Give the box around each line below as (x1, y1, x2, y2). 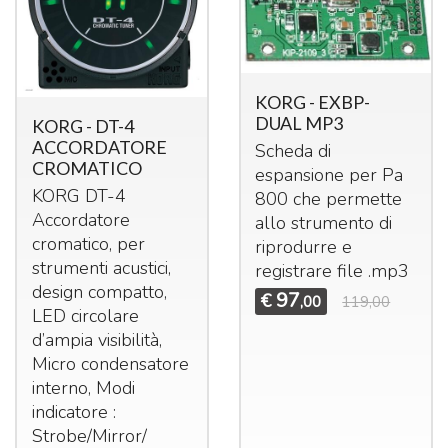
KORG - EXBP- (255, 91, 371, 114)
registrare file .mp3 (255, 259, 410, 284)
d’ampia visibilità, (31, 328, 162, 353)
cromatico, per (31, 232, 145, 257)
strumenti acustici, (31, 256, 171, 281)
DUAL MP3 (255, 112, 344, 135)
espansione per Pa (255, 163, 404, 188)
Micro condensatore (31, 352, 189, 377)
